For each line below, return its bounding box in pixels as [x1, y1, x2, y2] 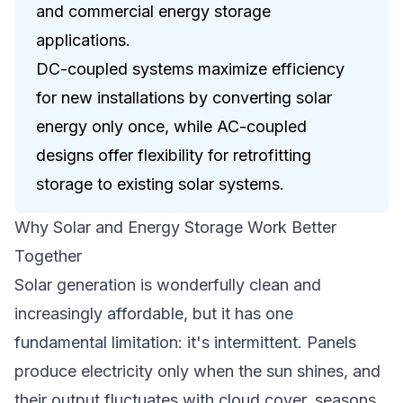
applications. [36, 31, 130, 49]
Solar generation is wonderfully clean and [14, 275, 321, 294]
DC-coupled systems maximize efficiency [36, 59, 345, 78]
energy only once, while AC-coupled [36, 117, 307, 136]
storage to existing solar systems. [36, 175, 284, 193]
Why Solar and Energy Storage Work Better [14, 218, 336, 237]
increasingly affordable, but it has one [14, 304, 293, 323]
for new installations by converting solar [36, 88, 332, 107]
